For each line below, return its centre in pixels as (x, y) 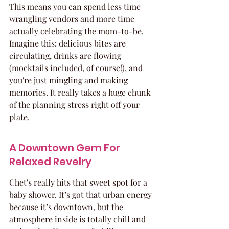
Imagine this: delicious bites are (68, 43)
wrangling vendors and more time (73, 19)
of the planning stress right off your (75, 105)
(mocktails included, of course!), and (77, 68)
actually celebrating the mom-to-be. (77, 31)
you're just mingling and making (70, 80)
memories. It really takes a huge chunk (81, 92)
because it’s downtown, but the (67, 207)
